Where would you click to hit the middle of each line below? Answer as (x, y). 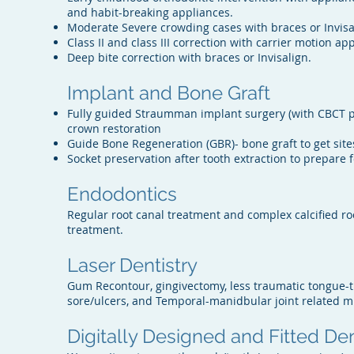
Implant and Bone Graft (169, 93)
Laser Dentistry (133, 265)
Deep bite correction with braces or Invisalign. (190, 57)
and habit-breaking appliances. (152, 12)
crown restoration (115, 128)
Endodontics (122, 194)
